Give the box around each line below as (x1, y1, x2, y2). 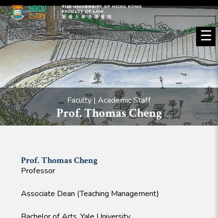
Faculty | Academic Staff (67, 95, 151, 106)
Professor (20, 165, 55, 176)
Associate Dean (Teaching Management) (20, 188, 159, 200)
